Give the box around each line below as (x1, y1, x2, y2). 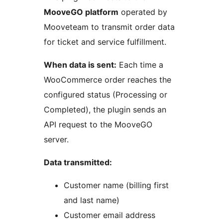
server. (44, 134, 69, 145)
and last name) (64, 195, 119, 206)
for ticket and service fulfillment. (44, 37, 166, 47)
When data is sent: (44, 60, 116, 70)
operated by (118, 7, 167, 17)
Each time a (116, 60, 163, 70)
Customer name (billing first (64, 180, 169, 191)
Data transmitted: (44, 157, 112, 168)
